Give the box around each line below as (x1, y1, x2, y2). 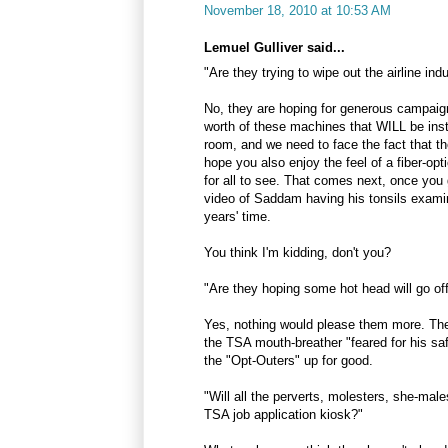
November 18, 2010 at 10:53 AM (204, 2, 391, 18)
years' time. (204, 208, 271, 224)
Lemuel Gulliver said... (204, 40, 345, 55)
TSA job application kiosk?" (204, 406, 363, 422)
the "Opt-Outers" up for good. (204, 352, 373, 368)
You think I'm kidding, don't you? (204, 244, 391, 260)
